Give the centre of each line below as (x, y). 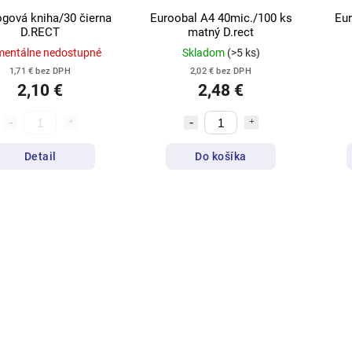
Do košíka (221, 156)
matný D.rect (221, 33)
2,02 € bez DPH (221, 71)
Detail (40, 156)
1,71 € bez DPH (40, 71)
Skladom (204, 53)
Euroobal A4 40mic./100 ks (221, 18)
